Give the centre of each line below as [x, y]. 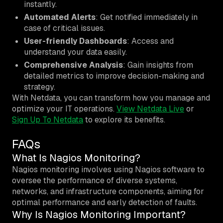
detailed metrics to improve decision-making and [114, 76]
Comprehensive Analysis [73, 65]
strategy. [40, 87]
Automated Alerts [60, 17]
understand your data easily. [75, 52]
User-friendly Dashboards [75, 41]
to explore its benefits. [124, 119]
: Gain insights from [158, 65]
